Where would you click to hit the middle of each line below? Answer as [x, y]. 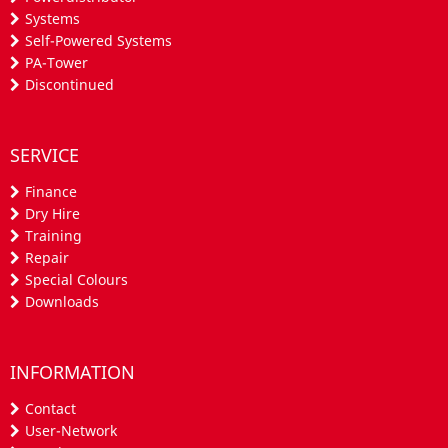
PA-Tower [56, 62]
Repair [47, 257]
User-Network [71, 430]
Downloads [62, 301]
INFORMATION [72, 371]
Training [53, 235]
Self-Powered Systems [98, 40]
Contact [50, 408]
